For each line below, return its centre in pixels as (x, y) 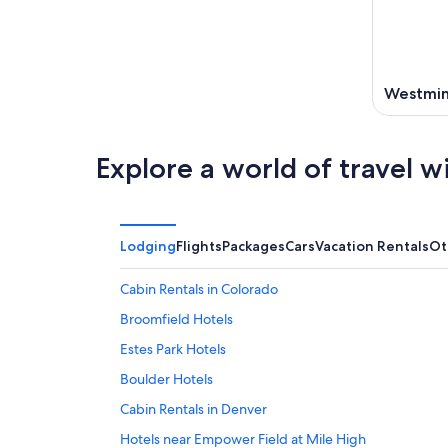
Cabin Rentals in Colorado (199, 289)
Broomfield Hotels (176, 319)
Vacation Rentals (372, 246)
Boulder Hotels (166, 379)
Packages (253, 246)
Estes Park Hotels (173, 349)
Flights (199, 246)
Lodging (148, 246)
